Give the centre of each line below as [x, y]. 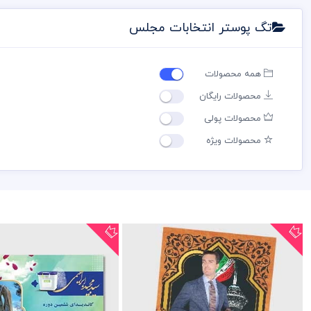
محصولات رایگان [232, 96]
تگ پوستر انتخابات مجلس [201, 28]
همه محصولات [234, 74]
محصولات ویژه [235, 141]
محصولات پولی [234, 118]
